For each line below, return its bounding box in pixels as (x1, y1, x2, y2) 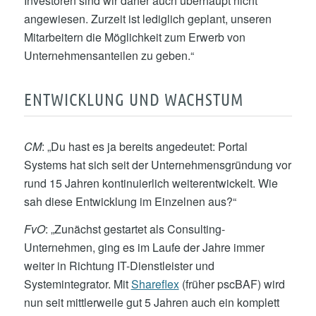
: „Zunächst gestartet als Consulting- (44, 221, 225, 238)
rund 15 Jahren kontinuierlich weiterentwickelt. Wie (23, 174, 278, 191)
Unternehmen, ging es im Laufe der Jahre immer (23, 239, 265, 256)
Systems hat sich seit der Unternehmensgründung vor (23, 156, 291, 173)
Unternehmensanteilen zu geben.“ (23, 47, 194, 63)
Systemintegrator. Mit (23, 276, 131, 293)
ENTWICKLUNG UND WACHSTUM (23, 88, 243, 109)
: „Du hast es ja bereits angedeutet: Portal (41, 138, 248, 154)
